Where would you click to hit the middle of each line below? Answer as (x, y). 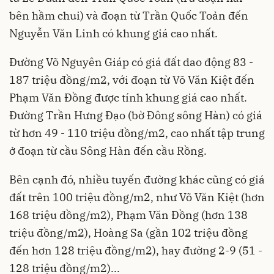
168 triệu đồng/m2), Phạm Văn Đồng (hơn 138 (128, 215)
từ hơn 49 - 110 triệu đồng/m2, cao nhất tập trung (137, 133)
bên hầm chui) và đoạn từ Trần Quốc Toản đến (129, 15)
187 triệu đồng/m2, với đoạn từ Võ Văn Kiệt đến (132, 80)
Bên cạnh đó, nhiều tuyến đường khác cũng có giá (137, 179)
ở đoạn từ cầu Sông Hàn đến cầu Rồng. (108, 150)
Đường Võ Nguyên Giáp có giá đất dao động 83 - (131, 62)
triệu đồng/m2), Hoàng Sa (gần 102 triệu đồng (128, 232)
